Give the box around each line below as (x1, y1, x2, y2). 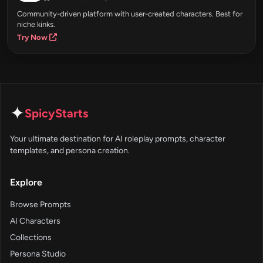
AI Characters (10, 216, 60, 227)
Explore (10, 177, 42, 188)
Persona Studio (10, 249, 66, 259)
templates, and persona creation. (10, 146, 130, 156)
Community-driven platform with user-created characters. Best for (17, 9, 242, 19)
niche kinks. (17, 20, 55, 29)
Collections (10, 232, 52, 243)
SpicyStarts (25, 106, 88, 121)
